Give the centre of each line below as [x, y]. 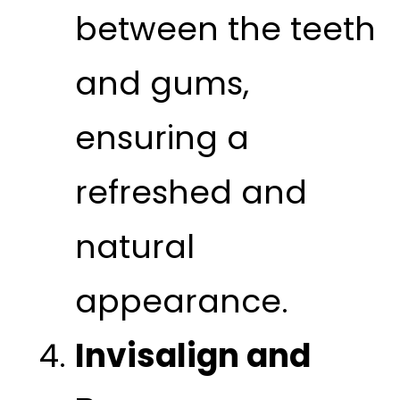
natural [134, 246]
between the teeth [225, 29]
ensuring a [162, 137]
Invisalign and [192, 355]
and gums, [162, 83]
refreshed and [191, 192]
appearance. [181, 301]
